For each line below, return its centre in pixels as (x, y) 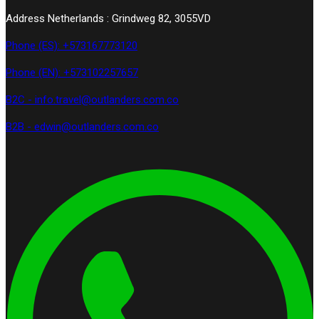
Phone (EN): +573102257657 (72, 72)
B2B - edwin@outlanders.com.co (82, 126)
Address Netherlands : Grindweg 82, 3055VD (108, 18)
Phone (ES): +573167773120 (72, 45)
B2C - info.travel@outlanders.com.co (92, 99)
